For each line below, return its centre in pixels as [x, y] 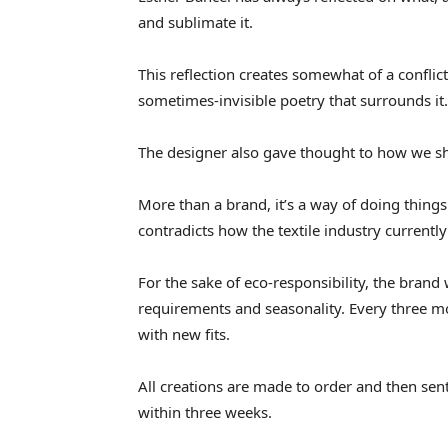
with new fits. [184, 333]
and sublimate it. [195, 21]
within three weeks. [205, 411]
